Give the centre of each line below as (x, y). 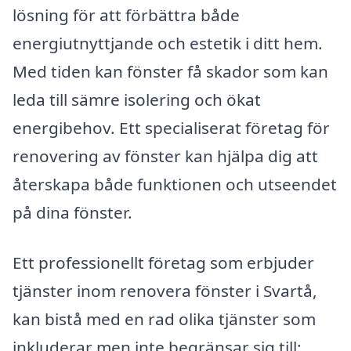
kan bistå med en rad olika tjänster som (164, 318)
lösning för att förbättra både (126, 14)
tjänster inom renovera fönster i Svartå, (165, 290)
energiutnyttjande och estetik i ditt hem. (168, 43)
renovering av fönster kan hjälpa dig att (165, 156)
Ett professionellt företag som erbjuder (163, 262)
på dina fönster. (72, 212)
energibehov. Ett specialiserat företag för (171, 127)
